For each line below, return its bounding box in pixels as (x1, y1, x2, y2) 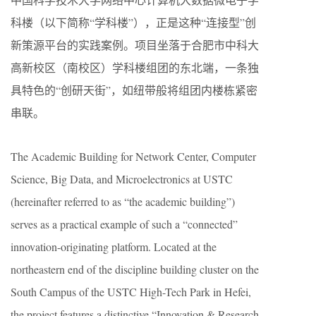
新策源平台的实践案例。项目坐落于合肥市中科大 (11, 37, 259, 52)
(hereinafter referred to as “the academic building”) (11, 193, 235, 209)
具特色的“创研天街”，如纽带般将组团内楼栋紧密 (11, 82, 257, 97)
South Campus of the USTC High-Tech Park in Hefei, (11, 284, 251, 299)
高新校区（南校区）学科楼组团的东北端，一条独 (11, 59, 259, 75)
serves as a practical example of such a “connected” (11, 216, 238, 231)
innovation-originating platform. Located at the (11, 238, 217, 254)
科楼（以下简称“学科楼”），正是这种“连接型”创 (11, 14, 256, 30)
